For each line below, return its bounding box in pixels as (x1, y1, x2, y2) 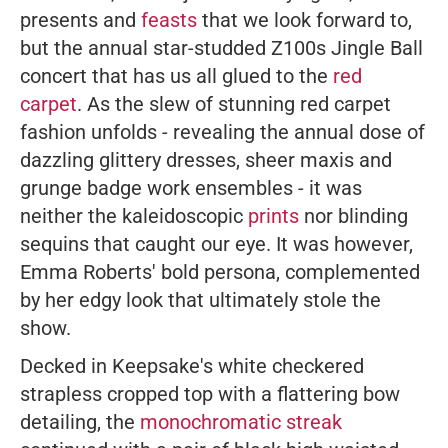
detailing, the (20, 410, 140, 435)
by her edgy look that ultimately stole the (20, 288, 381, 313)
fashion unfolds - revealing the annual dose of (20, 120, 425, 145)
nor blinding (299, 204, 408, 229)
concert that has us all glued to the (20, 64, 333, 89)
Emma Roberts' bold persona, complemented (20, 260, 420, 285)
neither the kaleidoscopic (20, 204, 248, 229)
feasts (141, 8, 197, 33)
